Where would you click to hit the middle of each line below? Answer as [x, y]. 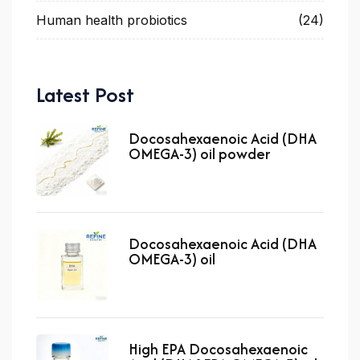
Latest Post [85, 94]
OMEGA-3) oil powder [199, 153]
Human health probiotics [112, 20]
